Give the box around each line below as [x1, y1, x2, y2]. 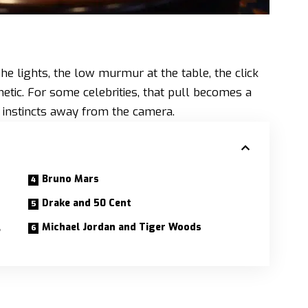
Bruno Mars [41, 172, 99, 186]
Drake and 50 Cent [41, 196, 131, 210]
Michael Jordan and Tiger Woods [41, 220, 201, 234]
